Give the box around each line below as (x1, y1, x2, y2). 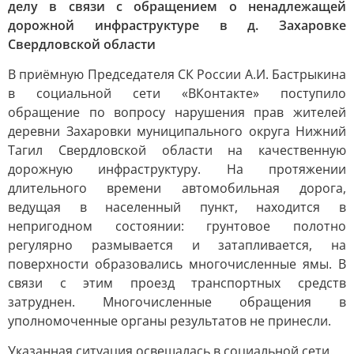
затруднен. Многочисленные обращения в (8, 293, 346, 311)
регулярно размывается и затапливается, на (8, 236, 346, 254)
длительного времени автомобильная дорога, (8, 179, 346, 197)
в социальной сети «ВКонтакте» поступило (8, 85, 346, 102)
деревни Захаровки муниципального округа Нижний (8, 122, 346, 140)
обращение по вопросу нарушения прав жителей (8, 104, 346, 121)
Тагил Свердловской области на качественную (8, 141, 346, 159)
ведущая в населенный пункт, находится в (8, 198, 346, 216)
